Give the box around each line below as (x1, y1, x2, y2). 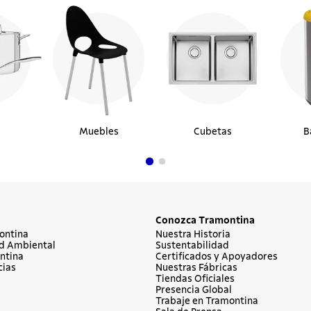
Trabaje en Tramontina (155, 296, 258, 307)
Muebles (78, 127, 119, 137)
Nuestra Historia (155, 230, 230, 240)
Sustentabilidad (155, 241, 229, 251)
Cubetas (193, 127, 232, 137)
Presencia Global (155, 285, 232, 296)
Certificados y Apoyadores (155, 252, 278, 262)
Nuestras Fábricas (155, 263, 237, 274)
